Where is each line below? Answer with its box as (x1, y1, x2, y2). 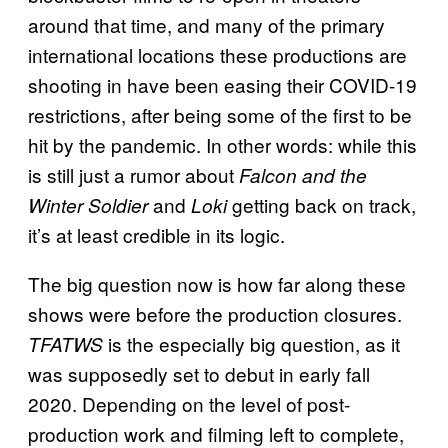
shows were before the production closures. (28, 299, 402, 327)
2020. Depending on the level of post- (28, 389, 350, 417)
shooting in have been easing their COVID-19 (28, 70, 417, 98)
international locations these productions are (28, 40, 407, 68)
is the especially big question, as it (108, 329, 400, 357)
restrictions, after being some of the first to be (28, 100, 412, 128)
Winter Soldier (28, 191, 153, 218)
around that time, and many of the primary (28, 10, 385, 38)
